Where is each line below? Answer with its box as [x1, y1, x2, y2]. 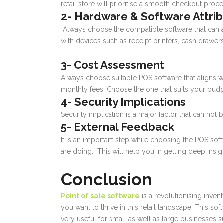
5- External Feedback [61, 120, 174, 134]
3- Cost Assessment [61, 58, 164, 72]
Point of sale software [61, 192, 140, 200]
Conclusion [61, 169, 152, 190]
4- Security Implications [61, 95, 186, 109]
